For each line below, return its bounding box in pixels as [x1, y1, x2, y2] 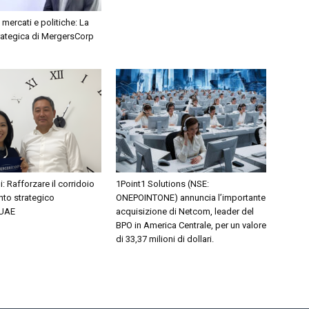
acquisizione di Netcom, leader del [116, 206, 254, 217]
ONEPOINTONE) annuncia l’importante [116, 192, 266, 203]
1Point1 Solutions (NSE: [116, 179, 209, 189]
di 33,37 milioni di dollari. [116, 234, 214, 244]
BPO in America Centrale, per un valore [116, 220, 266, 230]
